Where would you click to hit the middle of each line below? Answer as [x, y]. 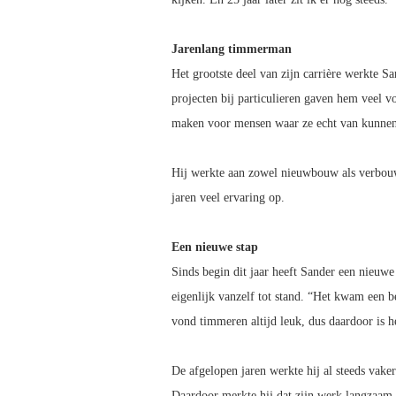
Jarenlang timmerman [232, 49]
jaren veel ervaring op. [228, 198]
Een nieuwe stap [215, 247]
